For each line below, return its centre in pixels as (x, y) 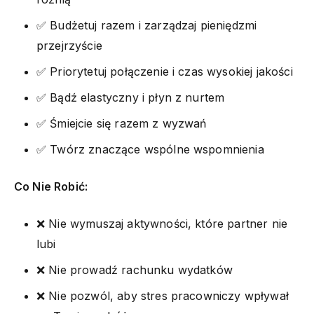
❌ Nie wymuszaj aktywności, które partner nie (162, 223)
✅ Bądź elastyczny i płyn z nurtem (131, 97)
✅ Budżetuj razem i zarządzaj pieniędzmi (147, 25)
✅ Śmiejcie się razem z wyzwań (122, 123)
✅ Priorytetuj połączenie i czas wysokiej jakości (165, 71)
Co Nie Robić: (51, 186)
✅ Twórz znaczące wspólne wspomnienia (150, 149)
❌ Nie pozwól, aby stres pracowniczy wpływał (163, 295)
